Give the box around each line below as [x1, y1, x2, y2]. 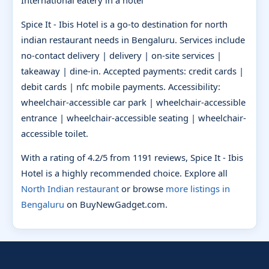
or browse [119, 182, 166, 195]
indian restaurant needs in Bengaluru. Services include [21, 33, 245, 46]
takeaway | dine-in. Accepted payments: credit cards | [21, 64, 244, 77]
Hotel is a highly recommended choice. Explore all [21, 166, 228, 179]
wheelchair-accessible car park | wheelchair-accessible [21, 95, 246, 108]
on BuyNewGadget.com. [64, 198, 168, 210]
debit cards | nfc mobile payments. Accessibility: [21, 80, 220, 92]
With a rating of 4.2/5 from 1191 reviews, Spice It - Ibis [21, 151, 243, 163]
